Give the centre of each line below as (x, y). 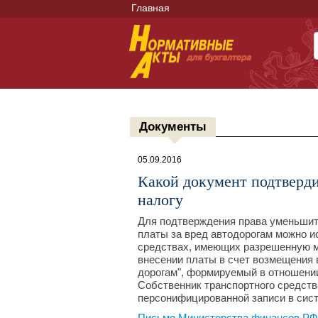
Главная (150, 8)
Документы (172, 127)
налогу (160, 200)
